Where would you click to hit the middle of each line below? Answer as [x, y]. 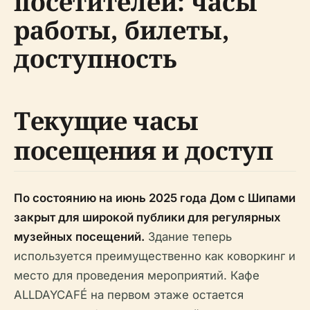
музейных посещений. [79, 237]
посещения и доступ [144, 151]
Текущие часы [106, 121]
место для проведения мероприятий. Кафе [137, 276]
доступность [95, 59]
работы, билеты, [122, 30]
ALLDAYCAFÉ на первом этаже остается [129, 295]
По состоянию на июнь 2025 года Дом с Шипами [155, 198]
